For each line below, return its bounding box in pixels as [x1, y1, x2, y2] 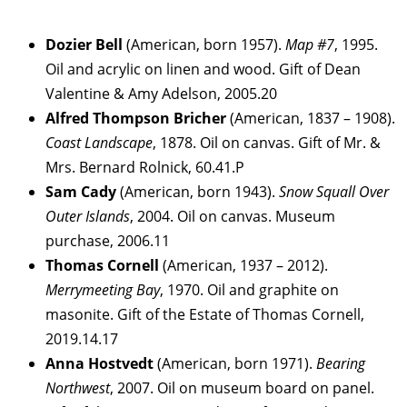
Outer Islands [45, 205, 130, 226]
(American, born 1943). [120, 181, 279, 202]
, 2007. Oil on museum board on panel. [110, 377, 374, 398]
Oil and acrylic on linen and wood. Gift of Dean [45, 58, 361, 79]
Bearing [316, 352, 365, 373]
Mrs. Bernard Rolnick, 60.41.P [45, 156, 244, 177]
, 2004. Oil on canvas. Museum [130, 205, 335, 226]
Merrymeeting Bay [45, 279, 160, 300]
